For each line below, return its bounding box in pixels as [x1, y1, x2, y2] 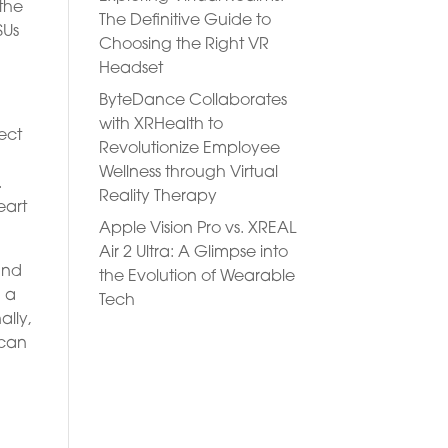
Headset [98, 61, 163, 77]
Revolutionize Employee [98, 141, 280, 157]
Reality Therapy [98, 189, 217, 205]
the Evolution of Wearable [98, 269, 295, 285]
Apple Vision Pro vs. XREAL [98, 221, 296, 237]
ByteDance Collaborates [98, 93, 287, 109]
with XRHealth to [98, 117, 223, 133]
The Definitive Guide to [98, 13, 271, 29]
